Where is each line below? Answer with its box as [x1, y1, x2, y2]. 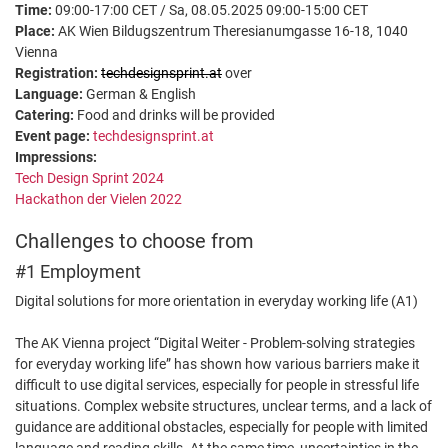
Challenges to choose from [15, 229, 254, 254]
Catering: [15, 107, 74, 124]
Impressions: [15, 149, 97, 166]
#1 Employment [15, 261, 141, 283]
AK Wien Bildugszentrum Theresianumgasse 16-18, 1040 [55, 23, 408, 40]
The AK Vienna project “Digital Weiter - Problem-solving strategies [15, 335, 415, 352]
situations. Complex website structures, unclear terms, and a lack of [15, 398, 432, 415]
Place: [15, 23, 55, 40]
